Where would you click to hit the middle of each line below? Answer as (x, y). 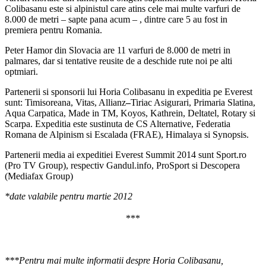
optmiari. (21, 72)
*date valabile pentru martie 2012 (69, 197)
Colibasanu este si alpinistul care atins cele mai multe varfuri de (123, 9)
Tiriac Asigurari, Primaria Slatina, (193, 103)
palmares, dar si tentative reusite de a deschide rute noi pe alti (118, 61)
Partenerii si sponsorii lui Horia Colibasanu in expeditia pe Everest (129, 92)
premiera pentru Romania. (53, 30)
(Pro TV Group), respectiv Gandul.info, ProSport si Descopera (122, 166)
